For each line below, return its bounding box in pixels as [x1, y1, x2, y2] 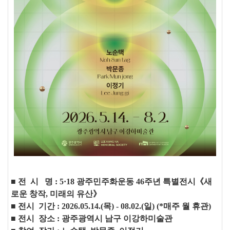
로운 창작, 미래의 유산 [11, 189, 93, 199]
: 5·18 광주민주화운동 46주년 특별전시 [55, 177, 196, 186]
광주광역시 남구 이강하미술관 [62, 214, 172, 223]
